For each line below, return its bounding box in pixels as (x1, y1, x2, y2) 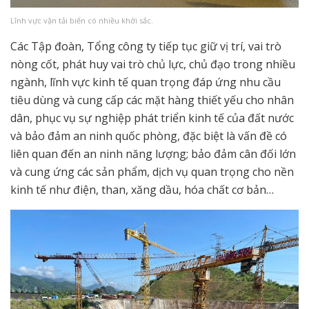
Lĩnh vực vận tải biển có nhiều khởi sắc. (10, 14, 153, 26)
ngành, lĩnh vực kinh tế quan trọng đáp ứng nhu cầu (10, 74, 281, 90)
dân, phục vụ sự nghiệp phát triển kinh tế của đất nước (10, 110, 294, 126)
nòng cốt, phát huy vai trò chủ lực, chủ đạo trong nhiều (10, 56, 295, 72)
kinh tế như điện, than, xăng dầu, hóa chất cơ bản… (10, 181, 274, 197)
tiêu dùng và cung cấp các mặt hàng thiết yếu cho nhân (10, 92, 294, 108)
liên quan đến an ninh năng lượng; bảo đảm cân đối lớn (10, 146, 296, 161)
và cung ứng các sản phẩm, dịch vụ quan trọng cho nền (10, 163, 294, 179)
